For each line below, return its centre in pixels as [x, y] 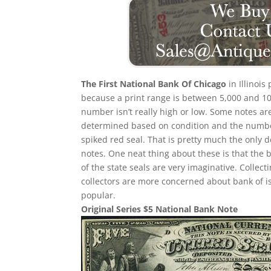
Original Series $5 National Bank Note [160, 209]
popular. [99, 195]
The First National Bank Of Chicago [154, 84]
